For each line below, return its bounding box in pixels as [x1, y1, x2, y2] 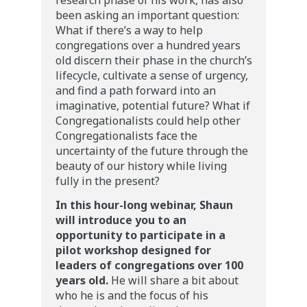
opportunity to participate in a [56, 228, 225, 243]
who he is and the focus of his [56, 288, 208, 303]
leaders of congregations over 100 [56, 258, 243, 273]
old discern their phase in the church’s [56, 53, 252, 68]
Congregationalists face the [56, 128, 197, 143]
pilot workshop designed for [56, 243, 211, 258]
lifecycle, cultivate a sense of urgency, [56, 68, 248, 83]
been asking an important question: [56, 8, 239, 23]
